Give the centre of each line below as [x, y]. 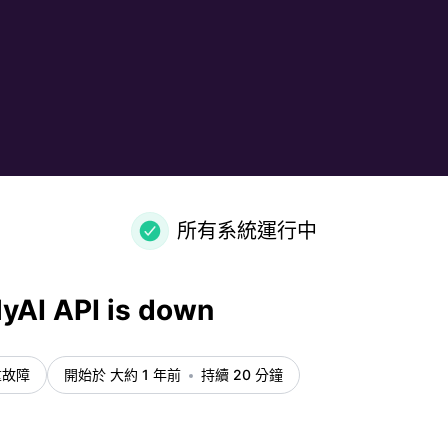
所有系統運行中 [247, 231]
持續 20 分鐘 [242, 374]
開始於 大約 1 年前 [122, 374]
